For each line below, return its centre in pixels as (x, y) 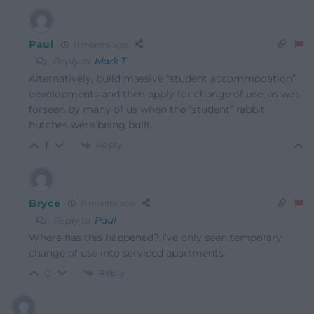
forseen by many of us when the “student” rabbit (147, 110)
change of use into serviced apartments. (127, 253)
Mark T (110, 61)
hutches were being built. (91, 125)
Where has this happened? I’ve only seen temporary (155, 237)
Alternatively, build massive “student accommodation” (162, 79)
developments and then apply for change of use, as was (164, 94)
